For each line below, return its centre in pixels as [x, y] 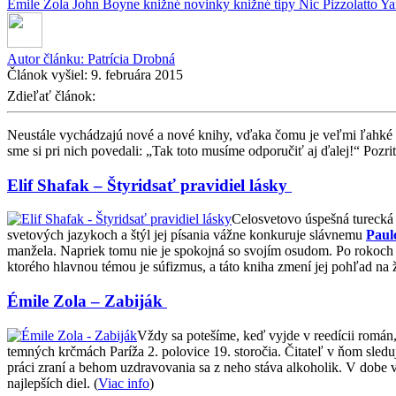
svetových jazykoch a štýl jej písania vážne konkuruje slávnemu [187, 235]
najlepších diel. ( [53, 383]
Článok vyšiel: [49, 74]
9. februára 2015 [137, 74]
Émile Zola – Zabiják [87, 301]
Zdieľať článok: [53, 95]
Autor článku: [47, 58]
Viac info [124, 383]
